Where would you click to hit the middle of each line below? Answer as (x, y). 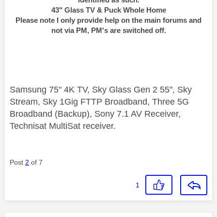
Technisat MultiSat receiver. (63, 126)
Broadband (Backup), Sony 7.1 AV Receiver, (95, 114)
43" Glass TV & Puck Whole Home (108, 10)
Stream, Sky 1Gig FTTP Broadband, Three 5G (99, 101)
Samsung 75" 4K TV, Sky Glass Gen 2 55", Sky (101, 89)
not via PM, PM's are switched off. (108, 30)
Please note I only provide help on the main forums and (108, 20)
